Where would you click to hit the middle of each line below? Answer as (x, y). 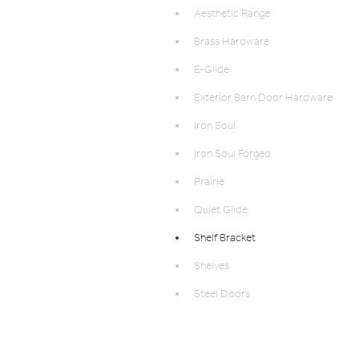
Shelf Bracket (225, 238)
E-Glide (212, 70)
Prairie (209, 182)
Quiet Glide (221, 210)
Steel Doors (222, 294)
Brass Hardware (232, 42)
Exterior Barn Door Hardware (263, 98)
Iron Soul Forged (232, 154)
